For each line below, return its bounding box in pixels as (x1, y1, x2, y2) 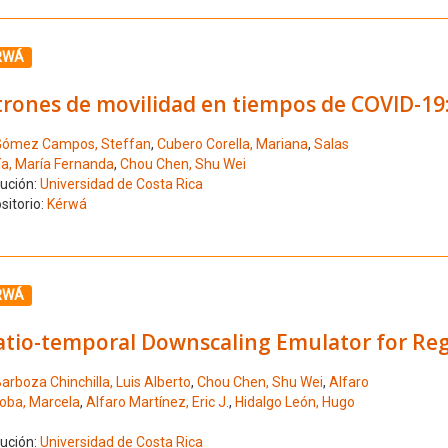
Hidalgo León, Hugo (234, 394, 355, 411)
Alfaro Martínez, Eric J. (85, 394, 229, 411)
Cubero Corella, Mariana (156, 136, 308, 153)
